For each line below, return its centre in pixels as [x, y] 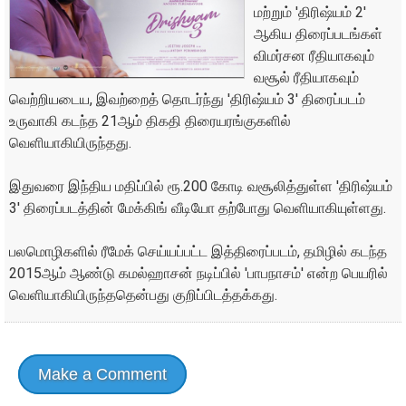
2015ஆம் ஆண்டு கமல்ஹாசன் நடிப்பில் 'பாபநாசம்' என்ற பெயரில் [198, 274]
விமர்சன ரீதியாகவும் [314, 56]
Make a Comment [102, 375]
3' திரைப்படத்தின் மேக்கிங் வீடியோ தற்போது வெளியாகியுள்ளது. [198, 208]
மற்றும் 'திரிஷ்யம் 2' [310, 13]
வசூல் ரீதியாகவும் [306, 78]
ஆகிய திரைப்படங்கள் [318, 34]
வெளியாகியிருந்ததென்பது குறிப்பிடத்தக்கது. [143, 295]
